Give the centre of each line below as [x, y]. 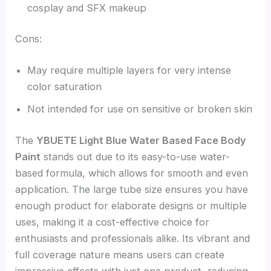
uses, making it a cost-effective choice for [113, 222]
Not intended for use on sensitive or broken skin [140, 109]
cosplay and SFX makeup [87, 8]
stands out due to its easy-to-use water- [135, 156]
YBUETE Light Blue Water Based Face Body [142, 140]
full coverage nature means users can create [120, 254]
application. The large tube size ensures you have [132, 189]
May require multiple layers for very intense [129, 70]
